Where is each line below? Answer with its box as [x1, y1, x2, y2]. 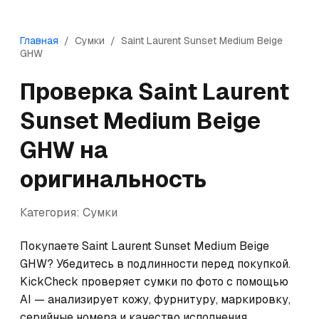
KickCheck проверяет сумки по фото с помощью [20, 274, 288, 289]
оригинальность [20, 164, 206, 194]
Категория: [20, 205, 83, 220]
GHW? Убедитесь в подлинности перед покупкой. [20, 256, 291, 271]
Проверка [20, 77, 138, 106]
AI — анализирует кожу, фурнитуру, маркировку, [20, 292, 291, 307]
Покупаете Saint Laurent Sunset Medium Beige [20, 239, 269, 253]
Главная [20, 34, 58, 47]
